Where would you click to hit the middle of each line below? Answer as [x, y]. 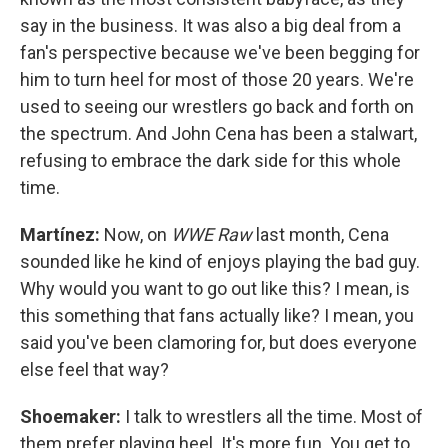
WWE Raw [211, 234]
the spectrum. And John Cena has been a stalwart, [218, 133]
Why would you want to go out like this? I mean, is [215, 288]
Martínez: [62, 234]
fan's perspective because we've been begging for [220, 52]
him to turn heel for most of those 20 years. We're [217, 79]
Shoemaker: [70, 416]
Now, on [137, 234]
